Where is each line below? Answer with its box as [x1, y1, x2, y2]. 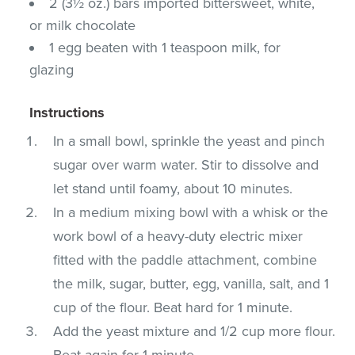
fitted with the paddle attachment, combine [53, 250, 318, 269]
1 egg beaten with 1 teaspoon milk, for [49, 38, 281, 56]
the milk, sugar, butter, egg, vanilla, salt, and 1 [53, 274, 330, 292]
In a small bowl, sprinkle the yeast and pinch [53, 132, 326, 150]
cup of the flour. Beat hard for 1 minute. [53, 298, 293, 316]
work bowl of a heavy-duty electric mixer [53, 227, 303, 245]
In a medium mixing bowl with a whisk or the [53, 203, 329, 221]
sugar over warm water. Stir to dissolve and [53, 155, 319, 174]
